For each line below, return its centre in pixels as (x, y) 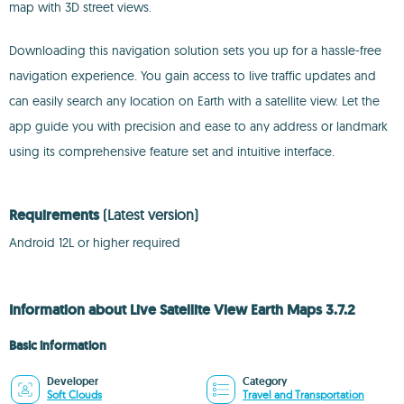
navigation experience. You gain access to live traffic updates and (193, 76)
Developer (73, 381)
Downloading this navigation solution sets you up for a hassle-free (195, 50)
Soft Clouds (74, 395)
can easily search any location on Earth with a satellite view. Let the (194, 101)
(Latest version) (151, 215)
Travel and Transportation (303, 395)
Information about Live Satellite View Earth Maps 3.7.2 (182, 310)
